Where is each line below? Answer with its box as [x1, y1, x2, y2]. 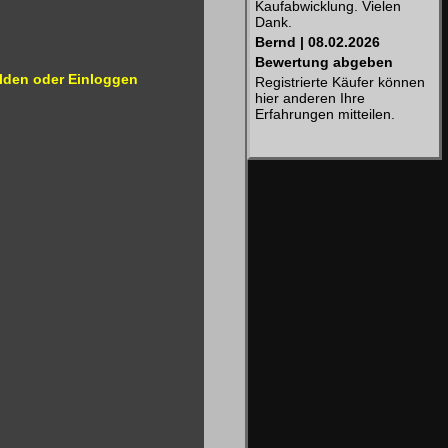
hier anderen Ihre [255, 90, 365, 106]
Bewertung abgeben [255, 54, 393, 70]
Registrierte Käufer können [255, 74, 425, 90]
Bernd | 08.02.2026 [255, 34, 380, 50]
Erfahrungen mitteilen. [255, 106, 395, 122]
